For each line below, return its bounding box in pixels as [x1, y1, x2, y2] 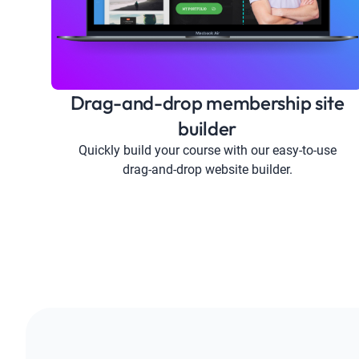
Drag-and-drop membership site [70, 90, 345, 115]
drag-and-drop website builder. [122, 161, 292, 177]
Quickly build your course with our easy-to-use [78, 142, 337, 158]
